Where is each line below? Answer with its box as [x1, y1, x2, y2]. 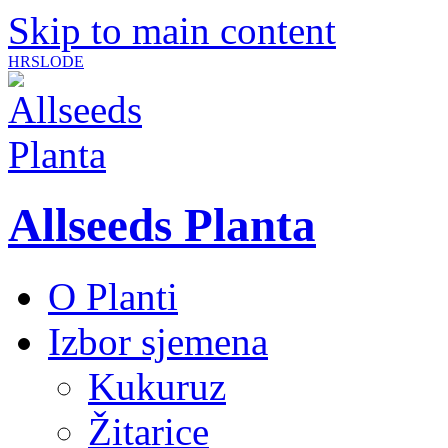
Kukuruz [88, 364, 226, 408]
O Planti [48, 274, 178, 318]
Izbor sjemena [48, 319, 268, 363]
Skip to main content [8, 9, 336, 52]
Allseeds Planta [8, 199, 316, 252]
